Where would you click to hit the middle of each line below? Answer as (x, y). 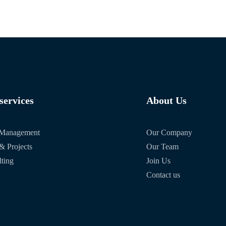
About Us (167, 101)
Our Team (163, 147)
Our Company (169, 133)
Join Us (159, 161)
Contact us (163, 175)
